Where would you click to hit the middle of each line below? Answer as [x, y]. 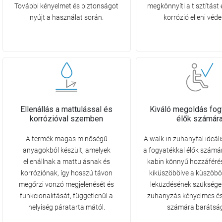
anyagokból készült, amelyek [66, 150]
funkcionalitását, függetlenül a [67, 195]
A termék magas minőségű [66, 139]
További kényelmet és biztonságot [67, 6]
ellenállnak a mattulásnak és [66, 161]
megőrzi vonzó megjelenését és [67, 184]
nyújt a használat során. [66, 18]
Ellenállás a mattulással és [67, 109]
